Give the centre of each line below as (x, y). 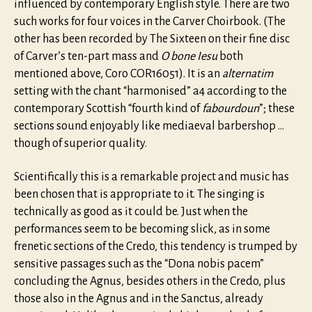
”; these (277, 109)
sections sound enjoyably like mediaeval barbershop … (149, 126)
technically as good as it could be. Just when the (131, 211)
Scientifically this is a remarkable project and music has (151, 177)
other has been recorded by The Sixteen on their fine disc (152, 39)
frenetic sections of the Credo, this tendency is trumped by (156, 246)
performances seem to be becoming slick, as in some (142, 229)
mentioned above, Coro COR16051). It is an (118, 74)
